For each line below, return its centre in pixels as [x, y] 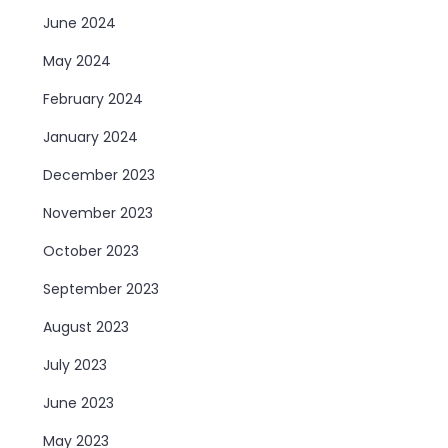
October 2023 [91, 250]
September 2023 [101, 288]
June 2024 [80, 22]
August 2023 [86, 326]
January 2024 [91, 136]
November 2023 [98, 212]
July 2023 [75, 364]
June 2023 [79, 402]
